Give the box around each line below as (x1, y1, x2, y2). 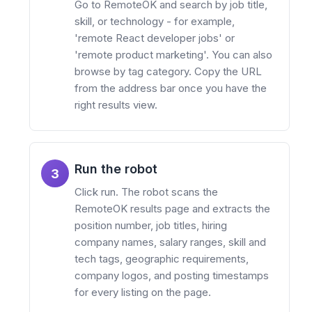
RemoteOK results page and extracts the (75, 202, 270, 216)
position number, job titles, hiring (75, 219, 227, 233)
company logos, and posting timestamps (75, 269, 269, 283)
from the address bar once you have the (75, 81, 267, 95)
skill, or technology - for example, (75, 15, 235, 29)
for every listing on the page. (75, 286, 211, 299)
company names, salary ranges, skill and (75, 235, 266, 249)
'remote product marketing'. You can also (75, 48, 272, 62)
